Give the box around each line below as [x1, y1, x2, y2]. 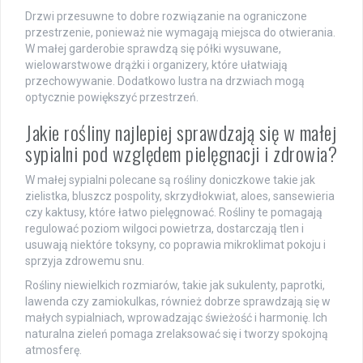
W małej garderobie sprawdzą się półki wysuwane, [25, 41, 281, 55]
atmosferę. [25, 343, 82, 357]
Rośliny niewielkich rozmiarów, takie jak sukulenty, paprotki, [25, 278, 325, 292]
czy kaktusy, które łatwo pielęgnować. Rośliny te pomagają [25, 205, 322, 219]
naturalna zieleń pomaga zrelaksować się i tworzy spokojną [25, 327, 328, 340]
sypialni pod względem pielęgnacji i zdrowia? [25, 138, 337, 168]
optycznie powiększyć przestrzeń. [25, 90, 199, 104]
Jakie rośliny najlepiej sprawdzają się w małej [25, 117, 336, 147]
